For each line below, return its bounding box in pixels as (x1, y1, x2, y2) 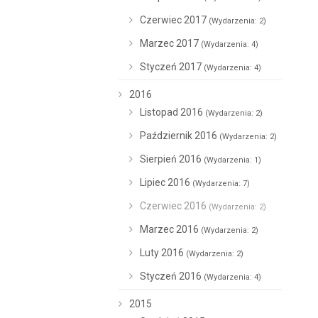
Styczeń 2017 (140, 61, 204, 72)
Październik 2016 (140, 130, 219, 141)
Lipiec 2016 (140, 177, 192, 188)
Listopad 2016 (140, 106, 205, 118)
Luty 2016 (140, 247, 186, 258)
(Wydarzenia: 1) (204, 155, 261, 165)
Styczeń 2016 (140, 270, 204, 282)
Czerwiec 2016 (140, 200, 209, 212)
